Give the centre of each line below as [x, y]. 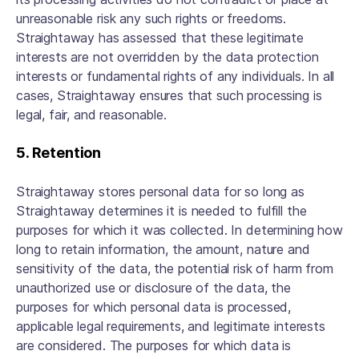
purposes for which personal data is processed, [154, 307]
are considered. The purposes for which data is [154, 345]
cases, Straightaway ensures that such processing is [169, 95]
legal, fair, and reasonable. [93, 115]
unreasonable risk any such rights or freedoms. [151, 18]
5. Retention [61, 153]
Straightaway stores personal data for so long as [160, 192]
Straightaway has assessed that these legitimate [160, 38]
